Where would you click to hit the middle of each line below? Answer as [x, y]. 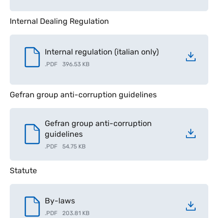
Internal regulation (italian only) [102, 52]
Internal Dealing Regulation [59, 21]
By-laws [60, 201]
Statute [23, 170]
